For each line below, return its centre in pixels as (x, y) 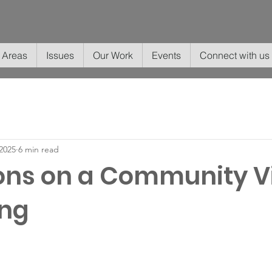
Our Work (113, 55)
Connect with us (235, 55)
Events (167, 55)
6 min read (39, 149)
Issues (60, 55)
